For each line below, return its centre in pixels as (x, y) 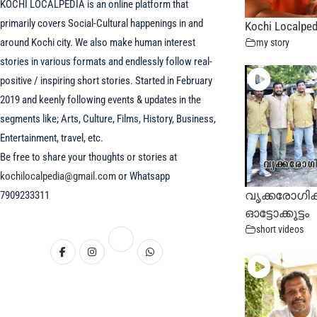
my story (273, 42)
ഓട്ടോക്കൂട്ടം (277, 213)
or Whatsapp (144, 176)
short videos (280, 230)
